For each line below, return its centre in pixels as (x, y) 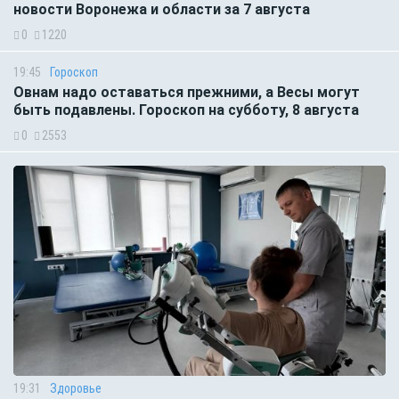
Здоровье (76, 388)
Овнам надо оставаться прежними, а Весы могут (187, 93)
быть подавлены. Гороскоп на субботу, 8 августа (186, 110)
